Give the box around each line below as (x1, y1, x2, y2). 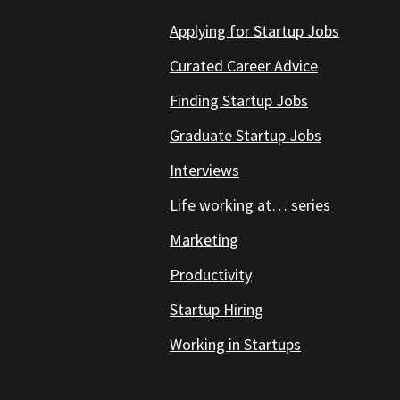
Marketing (170, 229, 238, 250)
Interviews (170, 159, 239, 180)
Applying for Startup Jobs (170, 20, 339, 41)
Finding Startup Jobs (170, 89, 308, 111)
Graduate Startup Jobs (170, 124, 321, 146)
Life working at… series (170, 194, 330, 215)
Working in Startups (170, 333, 301, 354)
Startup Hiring (170, 298, 263, 320)
